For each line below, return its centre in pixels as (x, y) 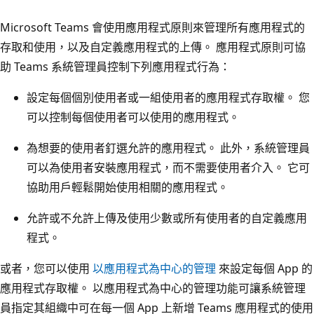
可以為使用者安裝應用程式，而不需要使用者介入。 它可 (168, 167)
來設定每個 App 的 (264, 268)
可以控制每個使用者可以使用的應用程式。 (133, 117)
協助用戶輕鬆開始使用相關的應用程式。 (128, 187)
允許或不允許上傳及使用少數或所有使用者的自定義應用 (167, 218)
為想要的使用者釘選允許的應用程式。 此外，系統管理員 (168, 148)
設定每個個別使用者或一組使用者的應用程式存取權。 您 (168, 97)
